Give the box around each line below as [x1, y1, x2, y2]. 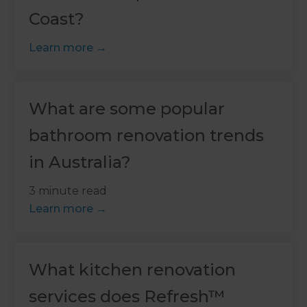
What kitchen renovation [29, 259, 236, 280]
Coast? [29, 8, 85, 29]
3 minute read [29, 184, 108, 197]
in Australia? [29, 151, 132, 172]
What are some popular [29, 98, 225, 119]
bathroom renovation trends [29, 125, 265, 145]
